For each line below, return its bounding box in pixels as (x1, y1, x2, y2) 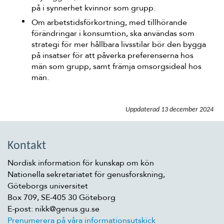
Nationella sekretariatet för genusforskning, (7, 169, 165, 180)
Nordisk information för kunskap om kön (7, 157, 154, 168)
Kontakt (7, 140, 46, 152)
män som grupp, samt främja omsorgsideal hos (31, 61, 202, 72)
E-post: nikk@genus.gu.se (7, 203, 99, 214)
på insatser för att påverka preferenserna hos (31, 50, 194, 61)
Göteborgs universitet (7, 180, 88, 191)
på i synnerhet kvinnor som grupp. (31, 2, 156, 13)
